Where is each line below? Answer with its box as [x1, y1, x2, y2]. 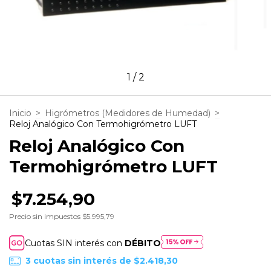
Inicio [9, 108, 31, 119]
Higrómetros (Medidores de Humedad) [45, 108, 211, 119]
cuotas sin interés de [33, 255, 134, 267]
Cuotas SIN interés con [25, 237, 125, 249]
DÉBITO [125, 237, 162, 249]
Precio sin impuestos [9, 212, 82, 221]
